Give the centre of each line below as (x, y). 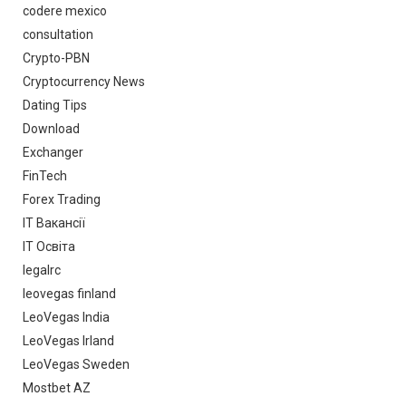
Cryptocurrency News (84, 81)
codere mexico (65, 10)
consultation (58, 34)
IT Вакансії (54, 222)
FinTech (45, 175)
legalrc (42, 270)
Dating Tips (55, 105)
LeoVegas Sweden (76, 364)
